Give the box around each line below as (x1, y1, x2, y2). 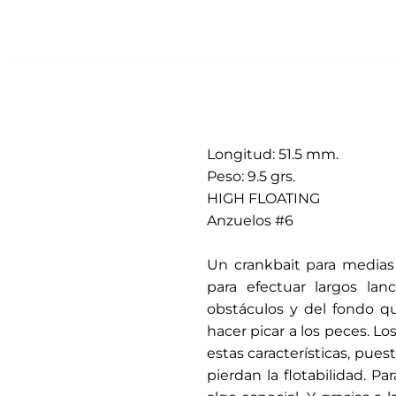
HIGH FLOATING (206, 190, 320, 208)
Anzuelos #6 (206, 212, 293, 230)
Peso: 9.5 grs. (206, 168, 295, 186)
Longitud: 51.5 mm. (206, 146, 339, 164)
